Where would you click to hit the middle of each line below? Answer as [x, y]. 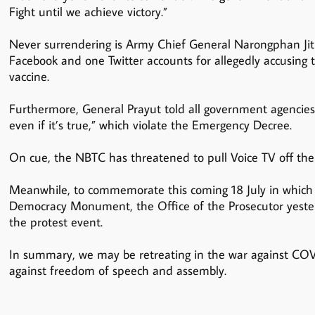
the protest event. [56, 222]
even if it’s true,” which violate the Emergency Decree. [150, 125]
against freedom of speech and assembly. [117, 271]
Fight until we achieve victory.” [88, 12]
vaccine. [29, 77]
